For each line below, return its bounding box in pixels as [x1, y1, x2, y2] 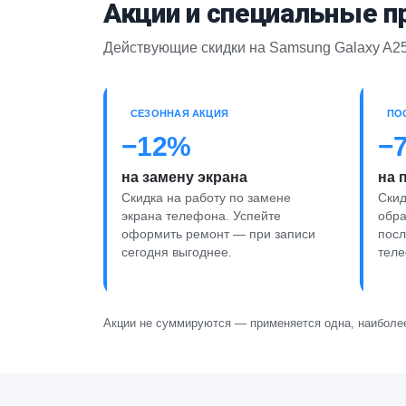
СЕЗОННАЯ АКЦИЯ [130, 107, 229, 119]
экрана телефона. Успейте [121, 208, 281, 223]
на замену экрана [121, 169, 247, 185]
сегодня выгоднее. [121, 245, 232, 259]
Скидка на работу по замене [121, 190, 291, 205]
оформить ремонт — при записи [121, 227, 315, 241]
